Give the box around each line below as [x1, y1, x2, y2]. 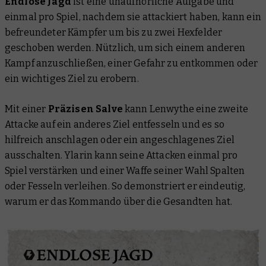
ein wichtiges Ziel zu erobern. [5, 72, 139, 84]
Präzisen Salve [47, 103, 123, 115]
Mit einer [5, 103, 48, 115]
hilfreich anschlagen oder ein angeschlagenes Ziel [5, 134, 235, 145]
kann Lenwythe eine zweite [122, 103, 249, 115]
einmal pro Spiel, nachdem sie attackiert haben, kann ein [5, 11, 261, 23]
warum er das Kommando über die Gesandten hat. [5, 195, 233, 207]
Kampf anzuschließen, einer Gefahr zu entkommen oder [5, 57, 258, 69]
